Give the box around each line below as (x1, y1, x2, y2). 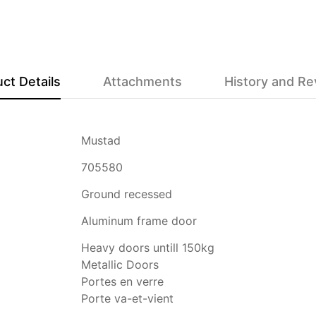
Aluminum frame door (81, 213, 197, 228)
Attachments (103, 73, 182, 89)
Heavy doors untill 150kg (81, 240, 214, 255)
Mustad (81, 133, 121, 147)
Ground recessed (81, 186, 172, 201)
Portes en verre (81, 274, 164, 288)
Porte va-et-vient (81, 291, 174, 305)
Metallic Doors (81, 257, 159, 272)
